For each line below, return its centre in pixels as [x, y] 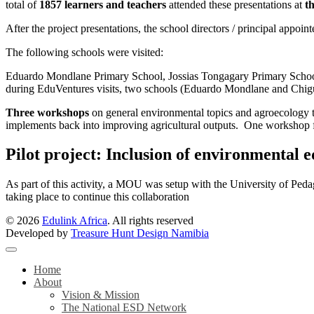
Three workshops [47, 112]
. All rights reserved [150, 221]
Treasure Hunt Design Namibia [140, 233]
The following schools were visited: [84, 52]
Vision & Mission [101, 295]
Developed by [38, 233]
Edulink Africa [75, 221]
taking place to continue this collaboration [97, 197]
